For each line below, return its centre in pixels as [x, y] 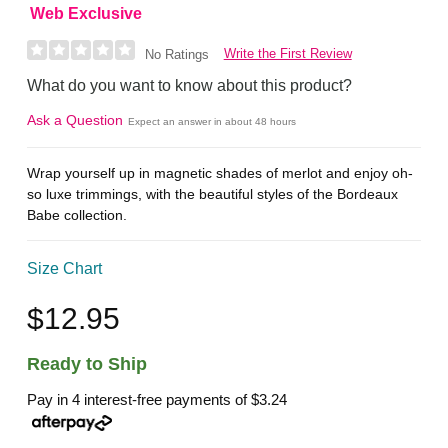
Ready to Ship [87, 363]
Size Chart [65, 269]
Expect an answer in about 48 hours [212, 122]
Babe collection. [77, 214]
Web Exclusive [86, 14]
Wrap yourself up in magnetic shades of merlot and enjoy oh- [220, 172]
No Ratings [176, 55]
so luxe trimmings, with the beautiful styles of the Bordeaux [213, 193]
